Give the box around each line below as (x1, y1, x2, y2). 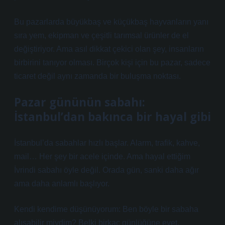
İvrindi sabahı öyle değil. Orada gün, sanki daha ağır (14, 166, 199, 174)
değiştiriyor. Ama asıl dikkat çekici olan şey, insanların (14, 45, 204, 53)
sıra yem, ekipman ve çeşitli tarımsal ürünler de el (14, 31, 189, 40)
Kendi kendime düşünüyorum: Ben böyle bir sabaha (14, 205, 198, 213)
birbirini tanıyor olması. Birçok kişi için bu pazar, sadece (14, 58, 210, 67)
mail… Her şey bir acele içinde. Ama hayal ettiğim (14, 152, 190, 161)
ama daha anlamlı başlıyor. (14, 179, 109, 188)
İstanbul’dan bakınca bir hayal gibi (14, 109, 211, 125)
